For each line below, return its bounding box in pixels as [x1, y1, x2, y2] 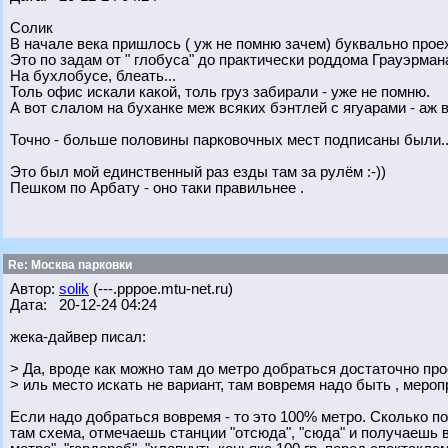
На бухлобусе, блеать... [10, 68, 176, 84]
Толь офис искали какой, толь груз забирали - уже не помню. [10, 84, 430, 100]
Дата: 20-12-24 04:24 [10, 297, 157, 313]
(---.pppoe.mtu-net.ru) [89, 281, 233, 297]
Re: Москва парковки [5, 258, 132, 272]
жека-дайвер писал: [10, 329, 146, 345]
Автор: [10, 281, 59, 297]
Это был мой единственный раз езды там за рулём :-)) [10, 164, 386, 180]
